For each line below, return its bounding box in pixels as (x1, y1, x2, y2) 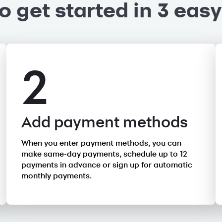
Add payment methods (21, 114, 188, 130)
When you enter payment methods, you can (21, 139, 182, 147)
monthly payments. (21, 172, 92, 180)
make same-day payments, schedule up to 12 (21, 150, 188, 158)
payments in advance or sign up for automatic (21, 161, 193, 169)
